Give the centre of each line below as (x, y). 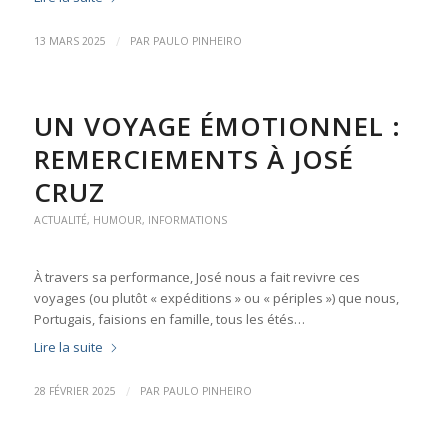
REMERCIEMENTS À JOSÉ (193, 158)
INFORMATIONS (187, 219)
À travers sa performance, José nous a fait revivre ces (196, 276)
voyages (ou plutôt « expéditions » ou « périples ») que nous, (216, 297)
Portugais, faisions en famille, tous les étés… (169, 318)
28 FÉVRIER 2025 (74, 390)
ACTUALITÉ (60, 219)
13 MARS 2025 (69, 40)
